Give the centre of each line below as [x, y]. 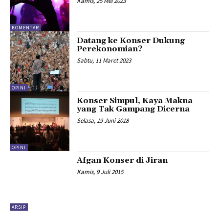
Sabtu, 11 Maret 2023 [104, 61]
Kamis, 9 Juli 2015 [100, 172]
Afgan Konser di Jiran [122, 160]
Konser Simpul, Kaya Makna [135, 100]
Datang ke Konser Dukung [131, 41]
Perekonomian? [110, 49]
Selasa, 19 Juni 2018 [103, 120]
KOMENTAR [25, 28]
